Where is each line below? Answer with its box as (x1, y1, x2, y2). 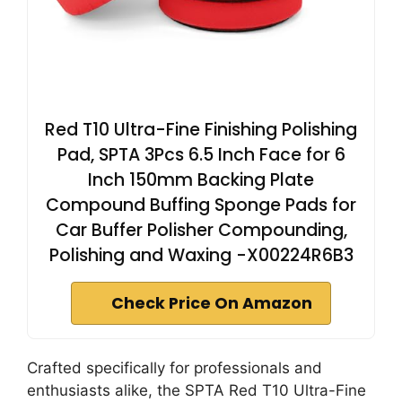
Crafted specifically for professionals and (27, 359, 322, 377)
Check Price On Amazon (111, 293, 312, 314)
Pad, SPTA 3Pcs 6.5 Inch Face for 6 (57, 143, 345, 167)
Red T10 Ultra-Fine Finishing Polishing (45, 118, 357, 142)
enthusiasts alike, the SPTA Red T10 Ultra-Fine (27, 381, 366, 399)
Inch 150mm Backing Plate (88, 168, 314, 192)
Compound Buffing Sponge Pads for (46, 193, 356, 217)
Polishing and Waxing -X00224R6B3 (48, 243, 354, 267)
